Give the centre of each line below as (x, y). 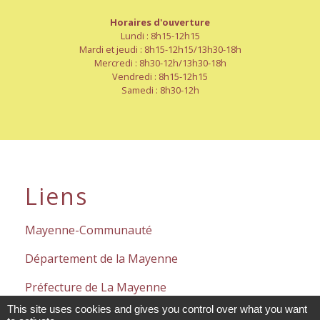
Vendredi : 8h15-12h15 (160, 77)
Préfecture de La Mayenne (96, 287)
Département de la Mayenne (101, 259)
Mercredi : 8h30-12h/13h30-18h (160, 63)
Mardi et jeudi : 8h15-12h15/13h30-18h (160, 50)
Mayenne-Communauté (89, 230)
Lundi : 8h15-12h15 (160, 36)
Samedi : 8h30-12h (160, 90)
